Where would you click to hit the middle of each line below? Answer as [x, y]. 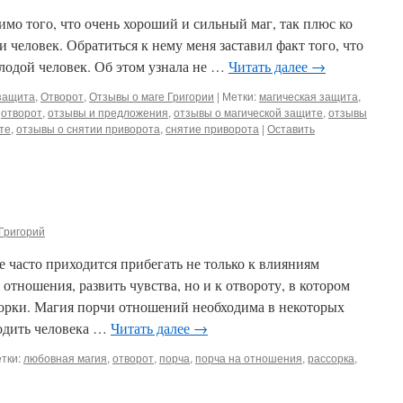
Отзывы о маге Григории [152, 96]
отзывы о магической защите [248, 112]
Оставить [291, 128]
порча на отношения [249, 358]
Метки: [239, 96]
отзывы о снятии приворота [88, 128]
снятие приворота [212, 128]
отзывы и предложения [108, 112]
